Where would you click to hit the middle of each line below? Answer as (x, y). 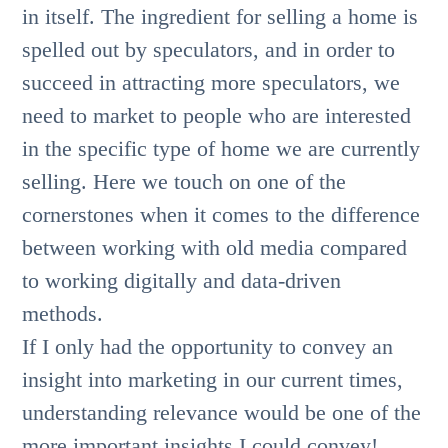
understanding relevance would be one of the (222, 413)
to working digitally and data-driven (182, 281)
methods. (63, 314)
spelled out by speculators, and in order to (209, 50)
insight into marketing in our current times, (213, 380)
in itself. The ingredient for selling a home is (220, 17)
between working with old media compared (215, 248)
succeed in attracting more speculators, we (211, 83)
